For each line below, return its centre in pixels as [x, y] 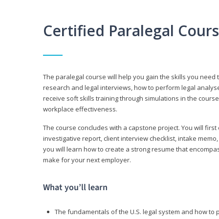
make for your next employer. [87, 160]
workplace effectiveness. [80, 109]
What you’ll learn [75, 188]
